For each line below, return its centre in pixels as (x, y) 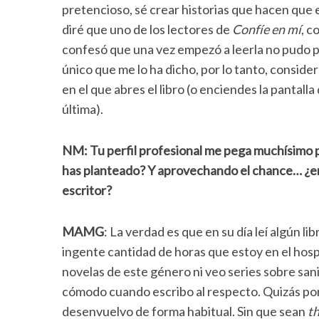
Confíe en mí (267, 29)
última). (83, 109)
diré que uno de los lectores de (147, 29)
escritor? (87, 190)
